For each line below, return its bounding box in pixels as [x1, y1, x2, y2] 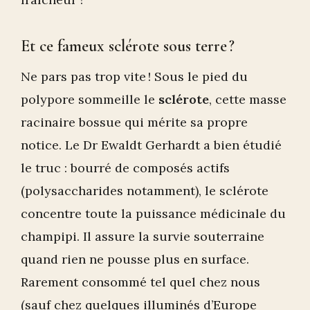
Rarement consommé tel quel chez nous [21, 274, 260, 291]
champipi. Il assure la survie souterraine [21, 228, 264, 245]
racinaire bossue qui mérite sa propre [21, 114, 248, 131]
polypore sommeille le [21, 91, 158, 108]
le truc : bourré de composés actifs [21, 160, 230, 176]
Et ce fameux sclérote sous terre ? [21, 36, 235, 57]
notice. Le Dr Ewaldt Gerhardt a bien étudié [21, 137, 282, 154]
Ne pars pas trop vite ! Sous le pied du [21, 69, 248, 85]
